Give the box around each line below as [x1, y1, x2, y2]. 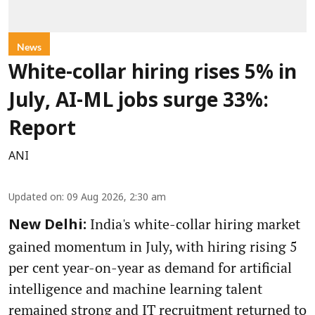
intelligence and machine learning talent [8, 279, 262, 299]
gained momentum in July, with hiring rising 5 [8, 237, 297, 257]
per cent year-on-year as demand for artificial [8, 258, 292, 278]
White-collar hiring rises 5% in [8, 62, 297, 86]
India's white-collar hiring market [86, 214, 300, 234]
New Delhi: [8, 217, 86, 235]
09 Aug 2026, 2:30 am [67, 192, 166, 205]
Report [8, 118, 76, 143]
